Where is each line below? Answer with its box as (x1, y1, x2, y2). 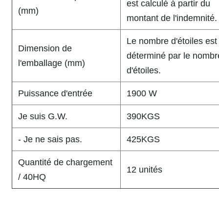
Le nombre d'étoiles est (127, 36, 217, 46)
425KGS (127, 134, 160, 144)
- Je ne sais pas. (18, 134, 82, 144)
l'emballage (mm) (18, 58, 85, 68)
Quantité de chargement (18, 157, 112, 167)
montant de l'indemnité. (127, 13, 217, 23)
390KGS (127, 111, 160, 121)
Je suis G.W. (18, 111, 67, 121)
